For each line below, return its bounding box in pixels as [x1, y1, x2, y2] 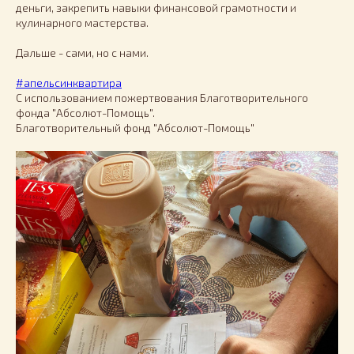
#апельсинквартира [16, 75, 122, 89]
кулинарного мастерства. [16, 15, 149, 29]
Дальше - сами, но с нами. [16, 45, 149, 59]
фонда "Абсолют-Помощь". [16, 105, 155, 119]
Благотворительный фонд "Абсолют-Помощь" [16, 120, 254, 134]
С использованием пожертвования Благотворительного [16, 90, 308, 104]
